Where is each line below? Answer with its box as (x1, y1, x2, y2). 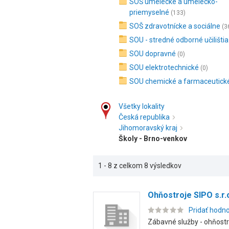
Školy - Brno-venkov (119, 134, 187, 143)
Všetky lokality (119, 102, 165, 110)
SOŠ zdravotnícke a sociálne (129, 22, 220, 30)
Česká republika (119, 113, 170, 121)
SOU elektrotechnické (129, 63, 199, 72)
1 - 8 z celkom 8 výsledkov (98, 162, 181, 170)
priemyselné (129, 8, 169, 16)
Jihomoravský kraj (119, 124, 177, 132)
